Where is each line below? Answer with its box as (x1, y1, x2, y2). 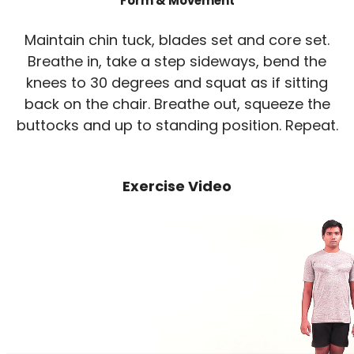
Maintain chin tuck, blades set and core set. (24, 30, 330, 51)
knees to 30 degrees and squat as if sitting (26, 73, 328, 93)
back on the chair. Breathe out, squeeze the (24, 94, 330, 115)
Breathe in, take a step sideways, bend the (28, 51, 326, 72)
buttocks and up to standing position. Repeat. (16, 115, 338, 136)
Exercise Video (122, 176, 232, 197)
